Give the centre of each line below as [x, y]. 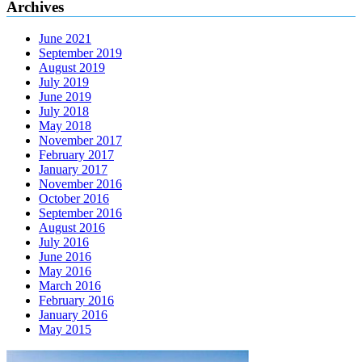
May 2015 [65, 330]
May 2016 [65, 271]
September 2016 [80, 213]
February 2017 [76, 155]
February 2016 [76, 301]
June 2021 [65, 39]
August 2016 [72, 228]
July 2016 [64, 242]
